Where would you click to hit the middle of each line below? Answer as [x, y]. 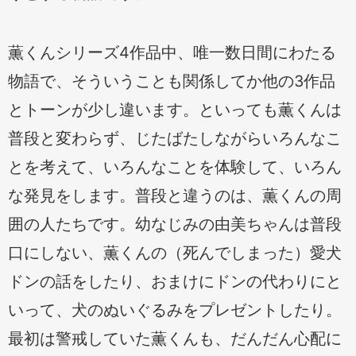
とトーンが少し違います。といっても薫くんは [175, 109]
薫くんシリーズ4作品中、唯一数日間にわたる [172, 52]
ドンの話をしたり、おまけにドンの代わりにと [175, 281]
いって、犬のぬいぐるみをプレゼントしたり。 [175, 310]
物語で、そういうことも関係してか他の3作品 [172, 81]
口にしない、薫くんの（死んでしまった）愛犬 [175, 252]
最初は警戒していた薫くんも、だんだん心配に [175, 338]
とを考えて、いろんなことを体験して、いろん [175, 166]
